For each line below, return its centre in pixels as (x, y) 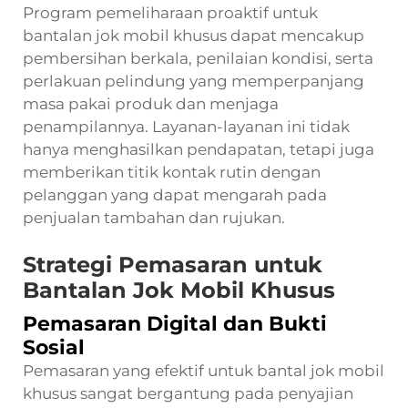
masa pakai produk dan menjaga (151, 103)
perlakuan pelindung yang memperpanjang (194, 81)
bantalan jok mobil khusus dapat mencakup (194, 35)
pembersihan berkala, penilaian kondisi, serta (198, 58)
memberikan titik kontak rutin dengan (172, 172)
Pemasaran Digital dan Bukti (175, 323)
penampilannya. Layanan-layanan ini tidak (186, 126)
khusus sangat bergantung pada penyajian (188, 393)
